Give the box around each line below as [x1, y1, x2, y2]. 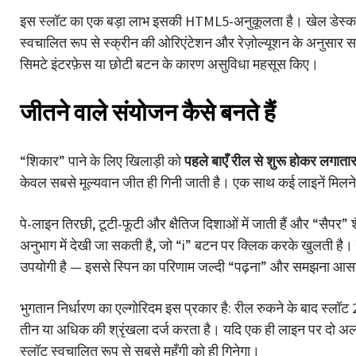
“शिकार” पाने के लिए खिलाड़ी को [20, 151, 184, 170]
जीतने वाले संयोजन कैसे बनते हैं [20, 96, 276, 127]
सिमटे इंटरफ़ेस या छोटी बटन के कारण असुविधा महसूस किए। [20, 54, 319, 73]
